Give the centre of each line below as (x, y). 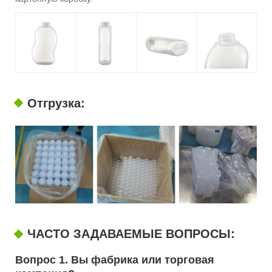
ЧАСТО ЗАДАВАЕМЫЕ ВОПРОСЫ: (131, 234)
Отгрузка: (56, 103)
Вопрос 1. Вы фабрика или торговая (115, 260)
